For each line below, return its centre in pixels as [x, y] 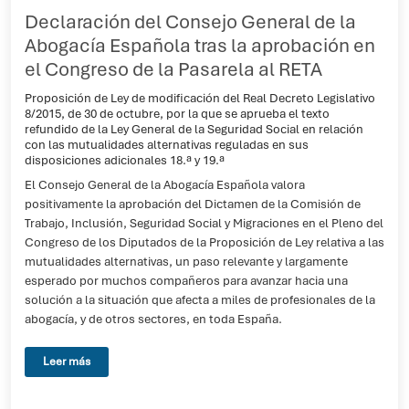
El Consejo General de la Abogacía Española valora [165, 185]
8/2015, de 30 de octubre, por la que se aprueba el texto [177, 113]
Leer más [67, 362]
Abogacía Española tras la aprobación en [200, 45]
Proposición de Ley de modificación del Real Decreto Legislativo [200, 98]
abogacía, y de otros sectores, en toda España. [153, 319]
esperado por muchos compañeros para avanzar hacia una [186, 281]
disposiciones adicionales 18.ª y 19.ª [125, 160]
